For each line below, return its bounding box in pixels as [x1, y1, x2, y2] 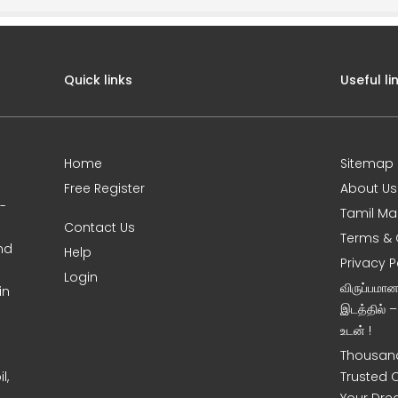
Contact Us [64, 219, 136, 236]
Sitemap [340, 155, 394, 172]
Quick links [64, 71, 133, 89]
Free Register [64, 179, 146, 197]
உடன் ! [340, 322, 372, 339]
